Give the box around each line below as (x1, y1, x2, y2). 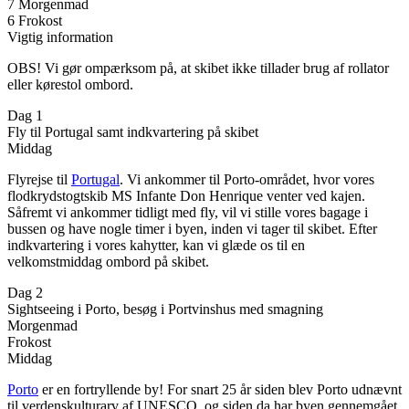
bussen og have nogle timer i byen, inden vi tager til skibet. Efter (7, 220, 377, 236)
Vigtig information (7, 28, 113, 45)
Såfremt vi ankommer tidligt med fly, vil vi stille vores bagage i (7, 204, 368, 220)
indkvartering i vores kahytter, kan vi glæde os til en (7, 236, 305, 253)
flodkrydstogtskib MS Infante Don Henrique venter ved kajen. (7, 187, 365, 204)
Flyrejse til (7, 171, 71, 187)
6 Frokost (7, 12, 62, 28)
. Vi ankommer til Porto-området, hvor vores (120, 171, 374, 187)
